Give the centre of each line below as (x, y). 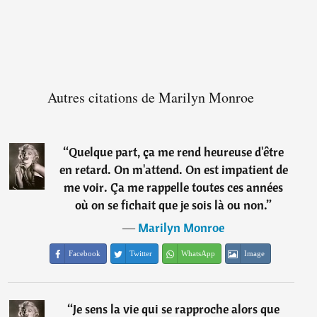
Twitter (141, 254)
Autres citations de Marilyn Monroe (151, 98)
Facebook (85, 254)
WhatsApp (198, 254)
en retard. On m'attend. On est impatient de (173, 170)
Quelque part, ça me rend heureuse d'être (177, 152)
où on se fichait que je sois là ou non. (171, 205)
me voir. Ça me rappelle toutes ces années (174, 188)
